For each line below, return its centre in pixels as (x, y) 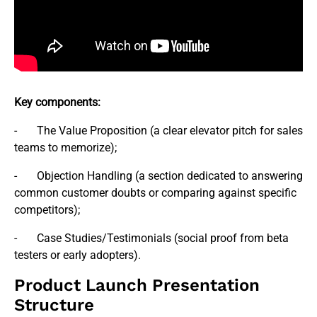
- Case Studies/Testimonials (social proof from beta (151, 238)
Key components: (57, 102)
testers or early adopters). (77, 255)
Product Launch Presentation (137, 285)
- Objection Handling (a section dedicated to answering (158, 175)
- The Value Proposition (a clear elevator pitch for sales (158, 130)
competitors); (47, 209)
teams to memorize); (65, 147)
